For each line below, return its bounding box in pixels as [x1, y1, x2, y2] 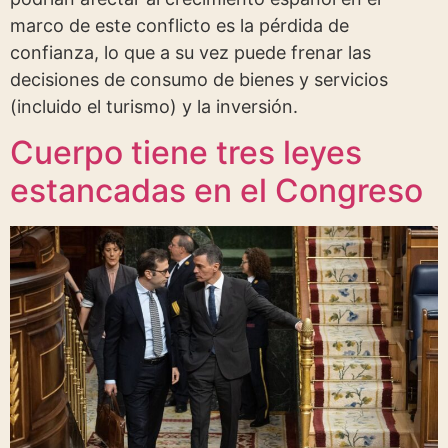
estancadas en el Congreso [10, 170, 423, 210]
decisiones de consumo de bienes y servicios [10, 68, 388, 90]
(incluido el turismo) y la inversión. [10, 95, 298, 117]
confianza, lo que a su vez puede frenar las [10, 41, 371, 63]
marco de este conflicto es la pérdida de [10, 14, 349, 36]
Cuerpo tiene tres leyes [10, 132, 362, 172]
